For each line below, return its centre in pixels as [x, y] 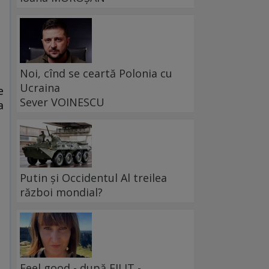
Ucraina [40, 88]
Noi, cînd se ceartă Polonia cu [96, 74]
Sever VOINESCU [62, 102]
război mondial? [61, 192]
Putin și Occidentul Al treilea [93, 178]
